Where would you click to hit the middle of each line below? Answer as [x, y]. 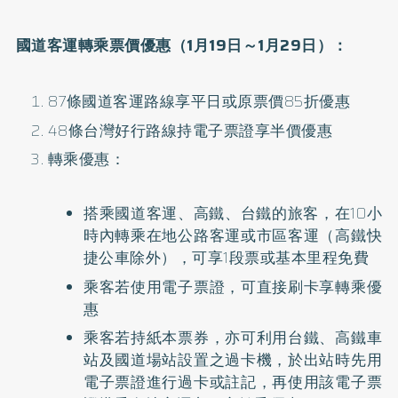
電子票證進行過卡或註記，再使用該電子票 [233, 382]
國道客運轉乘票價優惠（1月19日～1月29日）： [182, 45]
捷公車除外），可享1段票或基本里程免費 [226, 258]
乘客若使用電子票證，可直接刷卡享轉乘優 [233, 287]
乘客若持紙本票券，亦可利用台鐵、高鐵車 [233, 338]
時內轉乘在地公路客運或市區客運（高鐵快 [233, 235]
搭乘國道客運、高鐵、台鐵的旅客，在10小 [233, 213]
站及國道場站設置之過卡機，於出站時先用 [233, 360]
